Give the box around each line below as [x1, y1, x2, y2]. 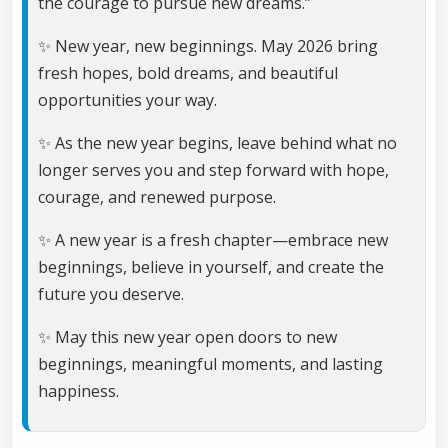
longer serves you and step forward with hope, [38, 159, 389, 182]
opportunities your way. [38, 89, 217, 112]
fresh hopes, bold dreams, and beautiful [38, 62, 338, 85]
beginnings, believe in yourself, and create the [38, 256, 384, 279]
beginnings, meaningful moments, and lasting [38, 353, 383, 376]
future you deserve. [38, 283, 184, 306]
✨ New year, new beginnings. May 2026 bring [38, 35, 378, 58]
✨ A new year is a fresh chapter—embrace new [38, 229, 388, 252]
